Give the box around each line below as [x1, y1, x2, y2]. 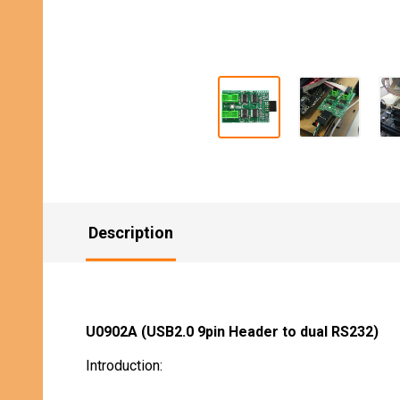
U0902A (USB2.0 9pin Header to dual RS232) [86, 323, 379, 340]
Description [88, 223, 173, 242]
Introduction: [86, 357, 162, 374]
